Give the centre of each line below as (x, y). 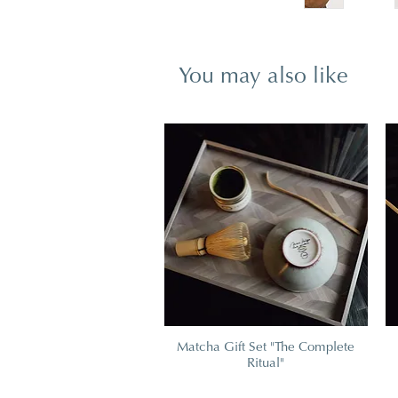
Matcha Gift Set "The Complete (266, 348)
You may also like (264, 77)
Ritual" (266, 364)
